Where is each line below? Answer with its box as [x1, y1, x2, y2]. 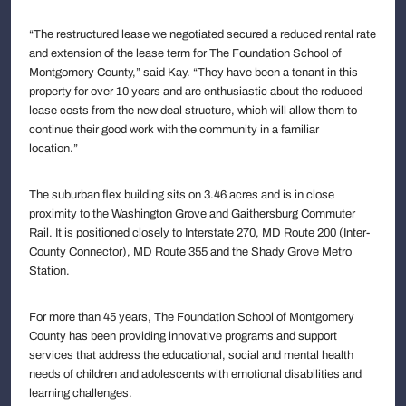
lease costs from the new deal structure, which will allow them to [29, 103, 357, 117]
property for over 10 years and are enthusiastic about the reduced [29, 84, 362, 98]
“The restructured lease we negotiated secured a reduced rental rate [29, 27, 376, 41]
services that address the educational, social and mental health [29, 348, 353, 362]
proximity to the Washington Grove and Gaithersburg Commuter [29, 207, 355, 220]
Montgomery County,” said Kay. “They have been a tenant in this [29, 65, 358, 79]
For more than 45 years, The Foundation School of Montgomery [29, 310, 354, 324]
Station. [29, 264, 70, 277]
